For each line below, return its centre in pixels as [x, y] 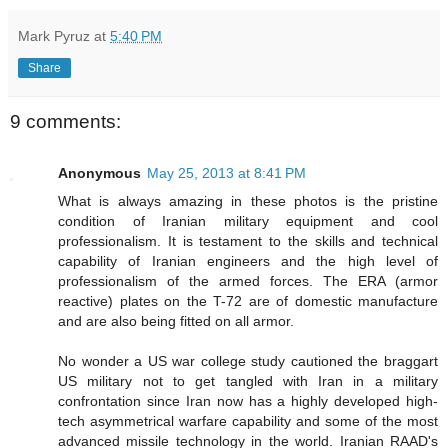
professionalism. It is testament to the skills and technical [248, 240]
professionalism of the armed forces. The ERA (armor [248, 280]
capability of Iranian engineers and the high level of [248, 260]
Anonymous [99, 172]
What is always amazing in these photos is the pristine [248, 200]
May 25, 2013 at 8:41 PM [226, 172]
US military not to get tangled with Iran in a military [248, 380]
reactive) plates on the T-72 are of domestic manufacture [248, 300]
